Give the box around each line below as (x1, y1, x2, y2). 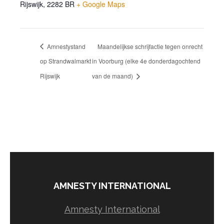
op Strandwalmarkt (40, 56, 91, 65)
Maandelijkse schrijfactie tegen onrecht (97, 41, 202, 50)
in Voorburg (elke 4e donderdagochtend (91, 56, 200, 65)
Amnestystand (45, 41, 85, 50)
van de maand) (91, 71, 134, 80)
